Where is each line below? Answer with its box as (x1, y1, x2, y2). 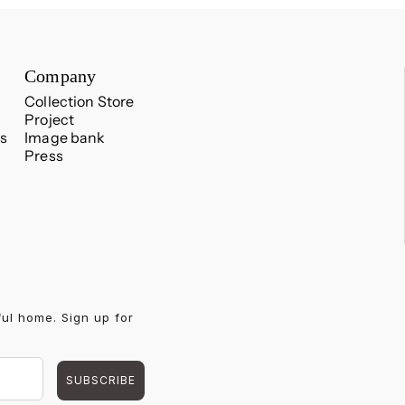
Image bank (24, 128, 106, 147)
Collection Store (24, 92, 135, 111)
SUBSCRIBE (66, 373, 136, 388)
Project (24, 110, 75, 129)
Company (24, 66, 97, 87)
